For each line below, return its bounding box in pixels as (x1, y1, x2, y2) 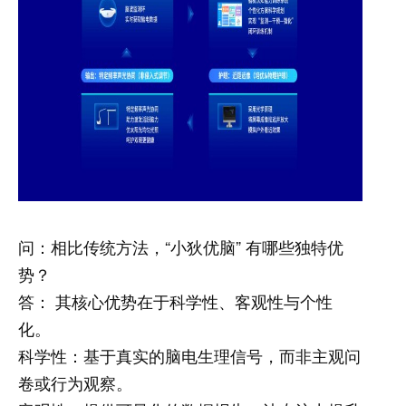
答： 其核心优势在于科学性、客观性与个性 (18, 289, 333, 313)
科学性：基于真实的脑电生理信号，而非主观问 (18, 343, 361, 367)
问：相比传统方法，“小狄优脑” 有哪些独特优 (18, 235, 343, 258)
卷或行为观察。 (18, 371, 132, 394)
